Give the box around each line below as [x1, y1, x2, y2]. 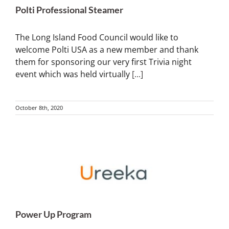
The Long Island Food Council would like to [15, 32, 178, 43]
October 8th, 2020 [15, 104, 63, 112]
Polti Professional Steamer [15, 4, 123, 16]
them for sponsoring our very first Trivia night [15, 56, 192, 68]
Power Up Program [15, 209, 91, 220]
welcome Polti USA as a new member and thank [15, 44, 198, 56]
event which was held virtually [15, 68, 132, 80]
